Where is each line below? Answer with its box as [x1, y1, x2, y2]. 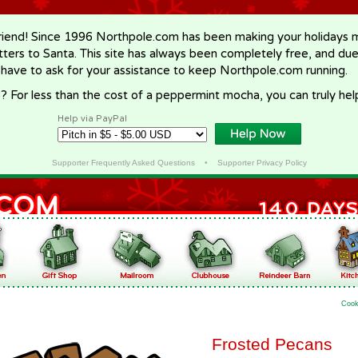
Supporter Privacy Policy [217, 158, 307, 167]
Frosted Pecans [212, 335, 332, 353]
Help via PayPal [58, 113, 127, 124]
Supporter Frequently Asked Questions [51, 158, 195, 167]
